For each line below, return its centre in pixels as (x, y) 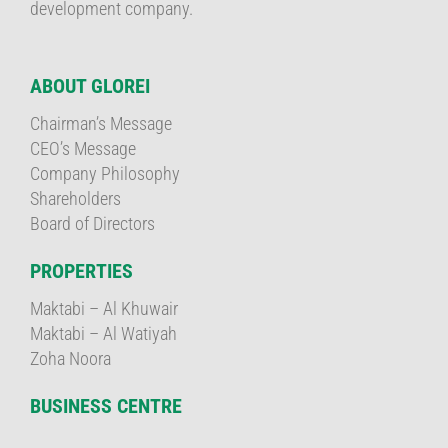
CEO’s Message (83, 148)
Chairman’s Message (101, 123)
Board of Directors (92, 223)
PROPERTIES (81, 271)
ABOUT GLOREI (90, 86)
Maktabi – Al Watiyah (103, 333)
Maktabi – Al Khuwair (104, 308)
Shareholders (75, 198)
